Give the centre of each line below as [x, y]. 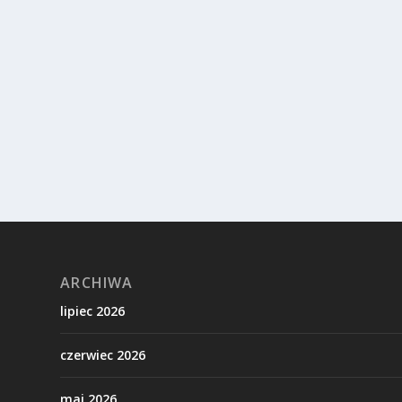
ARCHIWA [97, 282]
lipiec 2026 [93, 310]
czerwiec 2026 [103, 354]
